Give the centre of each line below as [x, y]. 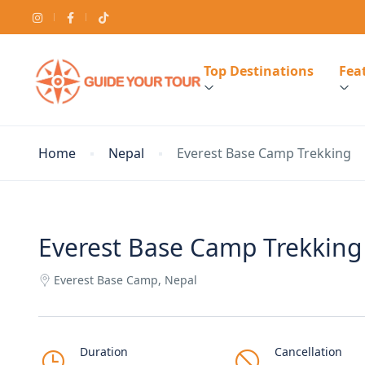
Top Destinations [259, 71]
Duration [104, 352]
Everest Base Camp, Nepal [125, 279]
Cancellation [308, 352]
